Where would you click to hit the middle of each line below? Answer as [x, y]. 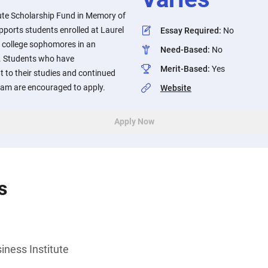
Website [176, 88]
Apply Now [134, 121]
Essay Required [190, 31]
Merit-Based [184, 69]
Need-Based [184, 50]
